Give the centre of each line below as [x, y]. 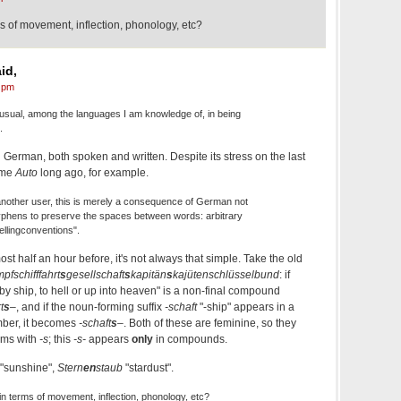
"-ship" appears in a [246, 307]
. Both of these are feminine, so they [210, 323]
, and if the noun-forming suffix [90, 307]
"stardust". [148, 368]
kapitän [149, 274]
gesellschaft [95, 274]
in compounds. [190, 339]
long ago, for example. [93, 172]
